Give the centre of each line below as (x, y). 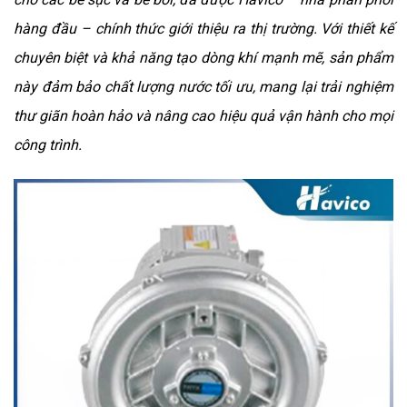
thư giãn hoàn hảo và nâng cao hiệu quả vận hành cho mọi (203, 116)
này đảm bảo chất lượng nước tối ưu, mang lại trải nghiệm (203, 87)
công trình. (48, 145)
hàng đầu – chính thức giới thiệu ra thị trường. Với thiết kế (203, 29)
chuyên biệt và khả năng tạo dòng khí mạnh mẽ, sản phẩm (203, 58)
